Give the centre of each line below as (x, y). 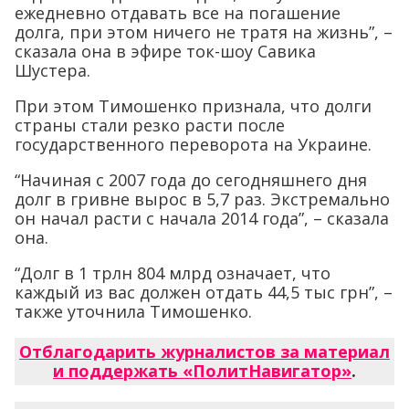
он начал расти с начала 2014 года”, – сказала (202, 218)
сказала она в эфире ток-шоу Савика (165, 51)
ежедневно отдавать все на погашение (178, 13)
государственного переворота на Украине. (193, 144)
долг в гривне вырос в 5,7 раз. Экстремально (202, 199)
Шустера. (52, 70)
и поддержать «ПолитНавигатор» (202, 371)
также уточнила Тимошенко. (133, 311)
